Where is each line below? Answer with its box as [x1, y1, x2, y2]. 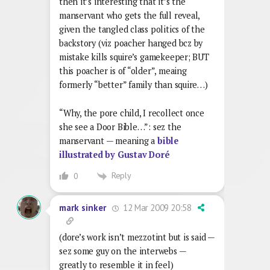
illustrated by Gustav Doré [59, 149, 170, 161]
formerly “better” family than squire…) [59, 79, 208, 91]
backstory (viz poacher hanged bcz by [59, 37, 203, 49]
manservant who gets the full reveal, [59, 10, 200, 22]
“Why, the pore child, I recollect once [59, 107, 204, 119]
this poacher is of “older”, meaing [59, 65, 187, 77]
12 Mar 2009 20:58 [121, 201, 192, 213]
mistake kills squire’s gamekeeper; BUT [59, 51, 209, 63]
